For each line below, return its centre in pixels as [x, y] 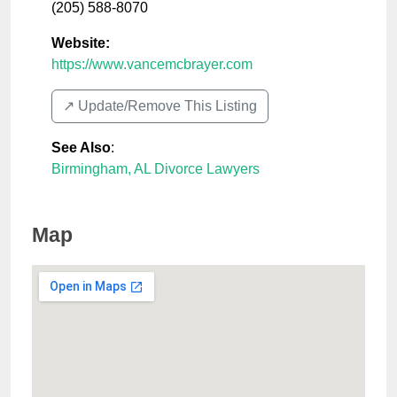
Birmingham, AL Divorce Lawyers [156, 169]
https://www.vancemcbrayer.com [152, 65]
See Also [81, 148]
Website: [81, 43]
